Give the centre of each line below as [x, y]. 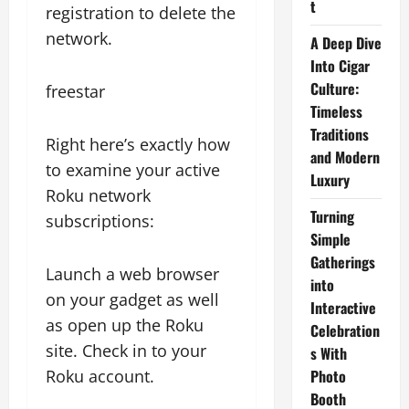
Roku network [98, 195]
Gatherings [342, 262]
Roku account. [100, 376]
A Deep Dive [346, 43]
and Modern [345, 157]
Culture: [334, 89]
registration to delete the [141, 13]
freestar [75, 91]
